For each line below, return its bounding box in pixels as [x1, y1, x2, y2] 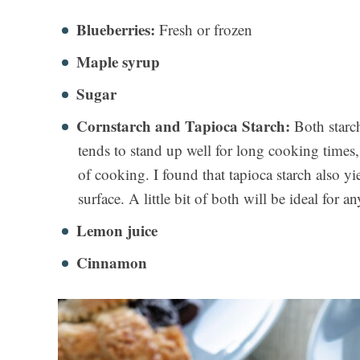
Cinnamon [76, 252, 147, 274]
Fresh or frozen [159, 19, 252, 40]
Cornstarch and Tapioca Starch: [76, 115, 290, 137]
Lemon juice [76, 219, 157, 242]
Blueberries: [76, 18, 159, 41]
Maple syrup [76, 51, 160, 73]
